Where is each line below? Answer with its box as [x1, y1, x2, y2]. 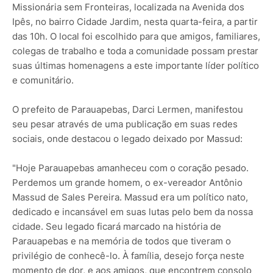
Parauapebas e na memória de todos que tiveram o [12, 235, 231, 247]
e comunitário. [12, 74, 74, 87]
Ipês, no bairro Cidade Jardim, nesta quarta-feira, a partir [12, 16, 258, 28]
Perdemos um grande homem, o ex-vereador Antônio [12, 177, 243, 189]
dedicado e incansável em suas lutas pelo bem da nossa [12, 206, 253, 218]
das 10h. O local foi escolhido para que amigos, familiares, [12, 30, 260, 43]
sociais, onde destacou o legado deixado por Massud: [12, 133, 243, 145]
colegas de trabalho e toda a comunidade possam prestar [12, 45, 258, 57]
